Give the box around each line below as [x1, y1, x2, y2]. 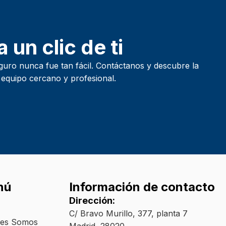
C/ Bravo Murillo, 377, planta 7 [69, 208, 188, 218]
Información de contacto [69, 179, 215, 194]
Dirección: [69, 195, 116, 206]
